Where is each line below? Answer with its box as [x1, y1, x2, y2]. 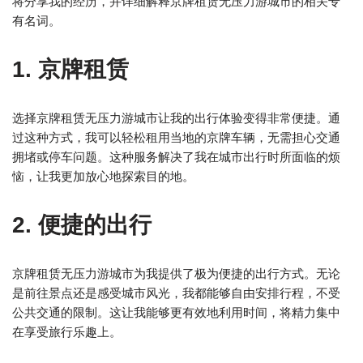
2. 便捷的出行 [12, 212, 152, 237]
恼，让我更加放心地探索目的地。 [12, 169, 194, 183]
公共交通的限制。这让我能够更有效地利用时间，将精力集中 [12, 305, 340, 319]
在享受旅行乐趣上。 [12, 325, 122, 339]
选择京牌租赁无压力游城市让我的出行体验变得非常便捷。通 [12, 111, 340, 125]
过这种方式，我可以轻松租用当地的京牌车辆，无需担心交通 [12, 130, 340, 144]
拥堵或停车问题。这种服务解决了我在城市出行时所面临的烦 [12, 150, 340, 164]
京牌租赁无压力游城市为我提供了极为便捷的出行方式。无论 [12, 267, 340, 280]
